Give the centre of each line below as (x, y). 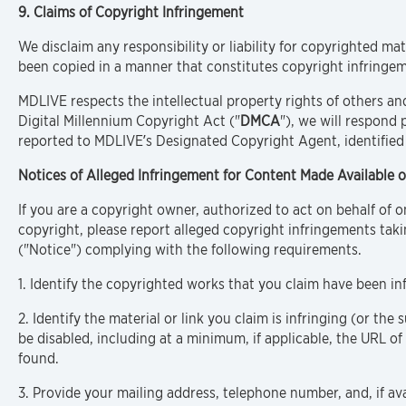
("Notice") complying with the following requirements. (190, 250)
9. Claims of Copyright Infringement (131, 12)
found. (39, 358)
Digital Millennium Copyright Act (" (129, 121)
